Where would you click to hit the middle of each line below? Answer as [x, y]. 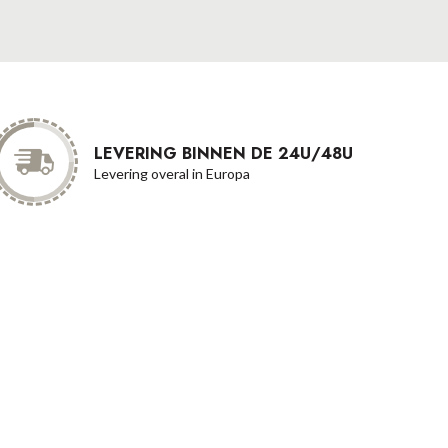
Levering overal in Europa [171, 173]
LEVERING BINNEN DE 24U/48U [223, 153]
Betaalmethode [167, 312]
